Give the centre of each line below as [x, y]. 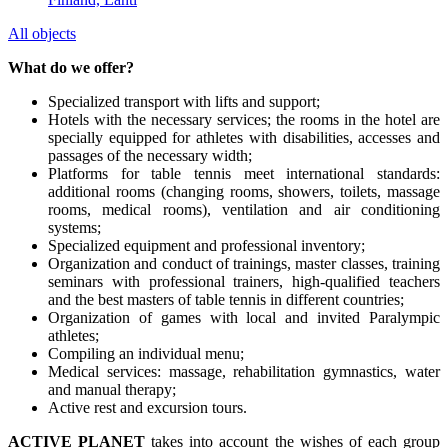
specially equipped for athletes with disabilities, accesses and [244, 137]
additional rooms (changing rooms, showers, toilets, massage [244, 191]
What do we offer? [71, 67]
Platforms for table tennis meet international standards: [244, 173]
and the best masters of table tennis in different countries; [226, 299]
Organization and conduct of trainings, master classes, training [244, 263]
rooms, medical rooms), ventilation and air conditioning [244, 209]
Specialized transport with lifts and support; [184, 101]
